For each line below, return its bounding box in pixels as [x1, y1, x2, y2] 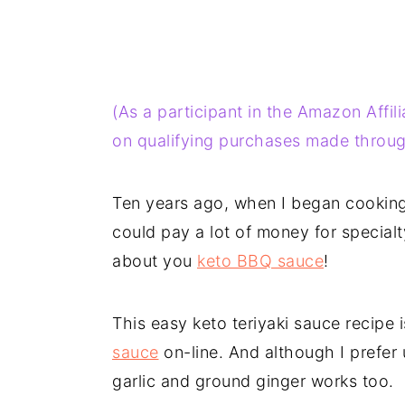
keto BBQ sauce [197, 251, 324, 270]
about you [112, 251, 197, 270]
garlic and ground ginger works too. [112, 372, 394, 391]
